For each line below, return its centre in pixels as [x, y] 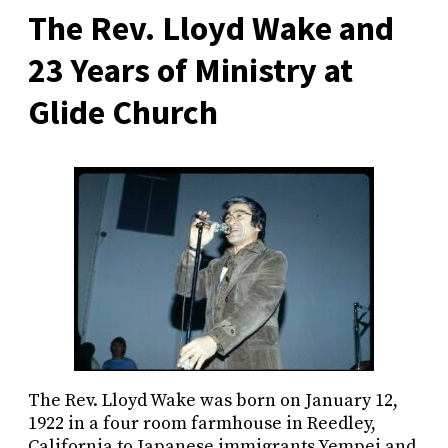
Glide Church [123, 112]
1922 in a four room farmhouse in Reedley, [202, 424]
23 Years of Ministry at [190, 70]
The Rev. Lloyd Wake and [211, 28]
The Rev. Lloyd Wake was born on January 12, [213, 401]
